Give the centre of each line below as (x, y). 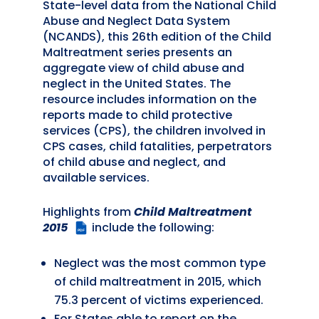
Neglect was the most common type (159, 263)
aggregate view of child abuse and (143, 68)
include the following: (151, 227)
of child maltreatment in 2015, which (157, 282)
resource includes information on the (149, 99)
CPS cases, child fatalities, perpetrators (157, 146)
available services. (96, 177)
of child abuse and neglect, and (134, 162)
